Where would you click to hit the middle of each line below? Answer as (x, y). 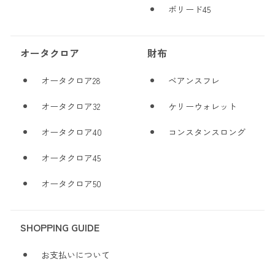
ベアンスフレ (194, 81)
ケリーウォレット (203, 107)
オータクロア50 (71, 184)
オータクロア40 (72, 132)
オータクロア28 (71, 81)
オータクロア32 (71, 107)
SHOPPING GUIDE (60, 227)
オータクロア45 (71, 158)
